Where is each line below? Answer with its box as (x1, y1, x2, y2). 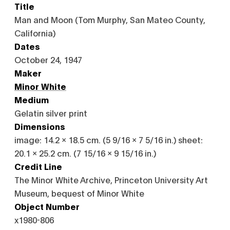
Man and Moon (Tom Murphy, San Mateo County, (14, 14, 205, 25)
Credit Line (14, 161, 62, 171)
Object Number (14, 201, 80, 212)
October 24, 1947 (14, 54, 82, 65)
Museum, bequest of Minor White (14, 187, 144, 198)
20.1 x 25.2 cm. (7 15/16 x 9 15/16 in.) (14, 147, 156, 158)
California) (14, 27, 55, 38)
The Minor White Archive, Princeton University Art (14, 174, 208, 185)
